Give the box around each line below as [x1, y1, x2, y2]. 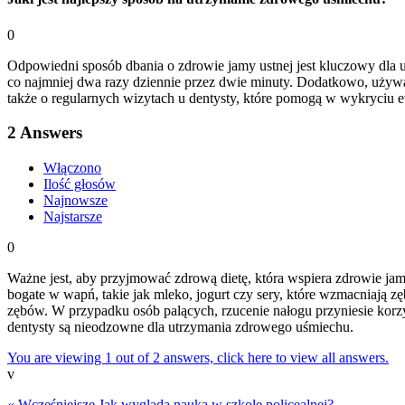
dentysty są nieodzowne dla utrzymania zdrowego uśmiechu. [7, 318, 353, 334]
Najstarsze [43, 208, 102, 224]
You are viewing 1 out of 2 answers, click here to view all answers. [7, 349, 389, 365]
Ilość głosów [43, 175, 116, 192]
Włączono [43, 159, 101, 175]
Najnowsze [43, 192, 108, 208]
